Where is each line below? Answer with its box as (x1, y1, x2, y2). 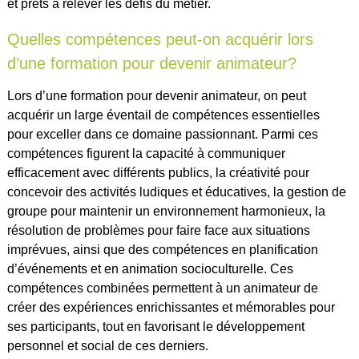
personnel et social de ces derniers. (6, 338, 208, 353)
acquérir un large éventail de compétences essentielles (6, 107, 320, 122)
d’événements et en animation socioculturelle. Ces (6, 261, 293, 276)
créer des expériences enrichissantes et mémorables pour (6, 300, 335, 314)
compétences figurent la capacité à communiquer (6, 146, 285, 160)
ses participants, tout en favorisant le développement (6, 319, 305, 333)
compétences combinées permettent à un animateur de (6, 280, 318, 295)
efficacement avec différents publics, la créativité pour (6, 165, 309, 179)
